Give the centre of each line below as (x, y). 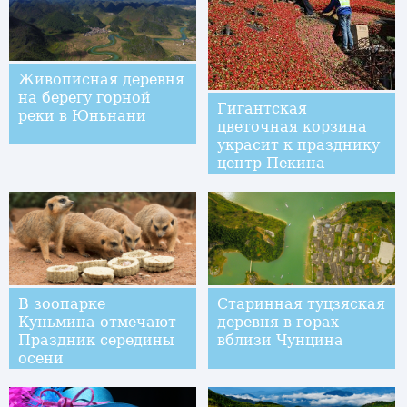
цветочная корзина (292, 126)
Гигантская (262, 108)
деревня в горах (278, 322)
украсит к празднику (298, 144)
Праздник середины (96, 340)
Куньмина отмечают (97, 322)
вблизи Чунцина (280, 340)
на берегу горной (84, 98)
